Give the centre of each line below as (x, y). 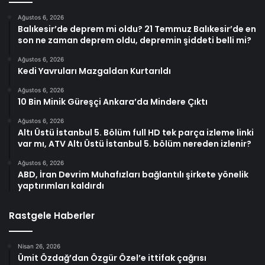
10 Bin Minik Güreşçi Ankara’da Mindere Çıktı (113, 102)
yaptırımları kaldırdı (61, 186)
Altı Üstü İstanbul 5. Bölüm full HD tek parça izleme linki (136, 133)
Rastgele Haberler (52, 216)
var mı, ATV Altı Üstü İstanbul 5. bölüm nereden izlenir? (135, 144)
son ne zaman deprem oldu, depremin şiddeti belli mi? (135, 41)
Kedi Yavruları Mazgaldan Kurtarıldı (94, 71)
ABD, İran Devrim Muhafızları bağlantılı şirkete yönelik (133, 175)
